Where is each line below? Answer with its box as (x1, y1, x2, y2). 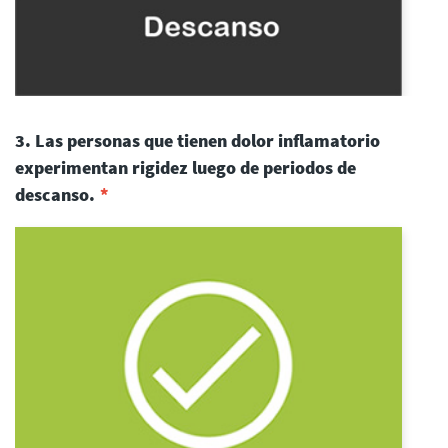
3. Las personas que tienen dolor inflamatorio (15, 129, 380, 153)
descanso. (15, 183, 95, 207)
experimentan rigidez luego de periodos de (15, 156, 356, 180)
